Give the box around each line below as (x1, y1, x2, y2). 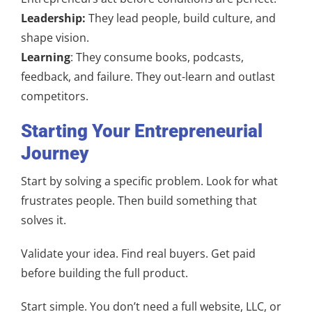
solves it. (21, 212, 66, 228)
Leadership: (21, 10, 86, 26)
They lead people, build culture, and (86, 10, 276, 26)
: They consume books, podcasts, (70, 49, 244, 65)
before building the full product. (21, 265, 188, 281)
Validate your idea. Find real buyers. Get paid (21, 246, 256, 261)
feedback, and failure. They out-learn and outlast (21, 69, 275, 84)
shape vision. (21, 30, 89, 45)
